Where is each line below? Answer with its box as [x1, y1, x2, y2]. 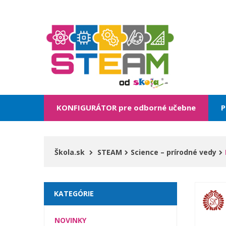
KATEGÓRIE [54, 188, 94, 198]
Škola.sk [54, 147, 85, 157]
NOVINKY [54, 215, 86, 225]
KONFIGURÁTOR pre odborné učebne [56, 102, 196, 112]
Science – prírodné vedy [130, 147, 216, 157]
